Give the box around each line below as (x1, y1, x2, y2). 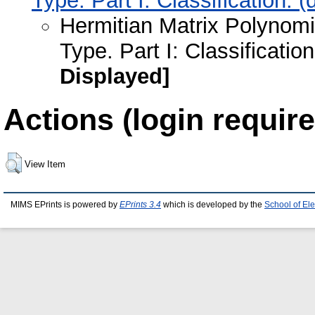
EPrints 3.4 (120, 200, 161, 209)
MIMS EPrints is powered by (11, 200, 120, 209)
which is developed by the (161, 200, 264, 209)
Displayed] (60, 63, 169, 89)
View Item (25, 159, 65, 169)
